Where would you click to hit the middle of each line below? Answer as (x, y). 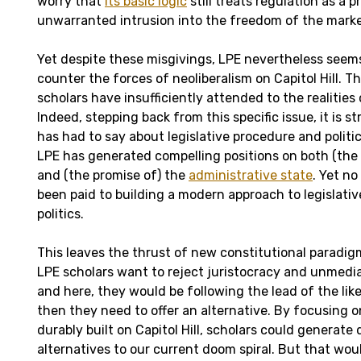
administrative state (251, 175)
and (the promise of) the (113, 175)
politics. (60, 214)
